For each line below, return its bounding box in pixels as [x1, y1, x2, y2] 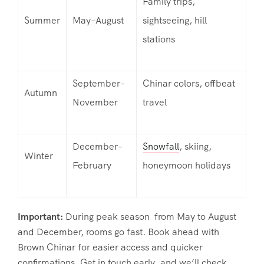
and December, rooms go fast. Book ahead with [18, 225, 219, 238]
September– [72, 77, 125, 90]
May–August [72, 14, 124, 27]
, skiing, [179, 140, 212, 153]
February [72, 159, 111, 171]
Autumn [24, 86, 57, 99]
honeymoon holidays [143, 159, 230, 171]
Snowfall [143, 140, 179, 153]
